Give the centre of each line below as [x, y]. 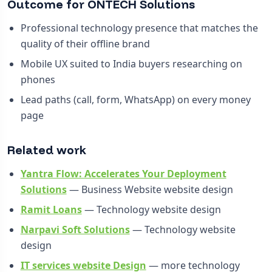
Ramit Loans [51, 209]
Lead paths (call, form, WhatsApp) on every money [135, 100]
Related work [47, 150]
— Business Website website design [150, 189]
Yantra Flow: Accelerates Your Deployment [123, 173]
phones [38, 79]
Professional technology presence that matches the [139, 28]
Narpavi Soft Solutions [75, 229]
